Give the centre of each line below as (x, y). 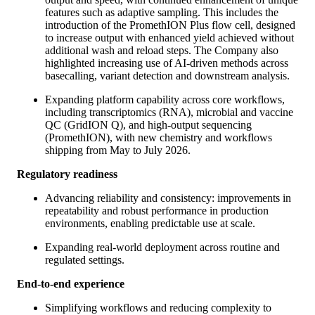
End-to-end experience (71, 283)
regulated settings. (85, 259)
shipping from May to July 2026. (118, 150)
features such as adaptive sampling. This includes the (162, 12)
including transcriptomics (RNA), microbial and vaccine (169, 112)
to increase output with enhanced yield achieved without (169, 37)
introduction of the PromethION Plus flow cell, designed (170, 25)
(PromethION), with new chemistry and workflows (159, 137)
